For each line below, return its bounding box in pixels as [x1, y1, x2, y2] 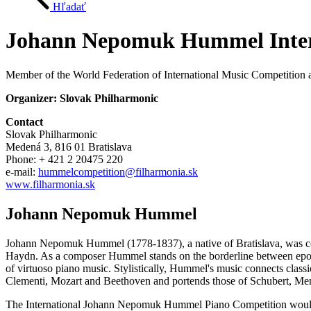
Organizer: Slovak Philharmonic [6, 92, 158, 104]
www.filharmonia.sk [6, 178, 95, 190]
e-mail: [6, 165, 38, 178]
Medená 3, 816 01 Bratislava [6, 140, 132, 153]
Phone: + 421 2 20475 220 [6, 153, 123, 165]
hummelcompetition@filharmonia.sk [38, 165, 198, 178]
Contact [6, 115, 43, 128]
